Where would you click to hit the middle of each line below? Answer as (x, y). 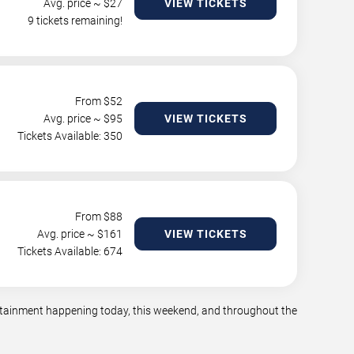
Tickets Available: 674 (70, 251)
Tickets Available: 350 (70, 136)
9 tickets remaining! (75, 21)
